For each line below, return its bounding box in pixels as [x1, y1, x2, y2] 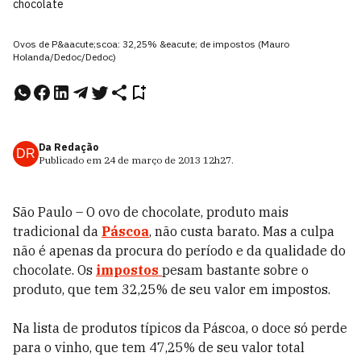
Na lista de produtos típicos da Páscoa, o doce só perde [13, 320, 347, 336]
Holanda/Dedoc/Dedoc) [13, 51, 116, 63]
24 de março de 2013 [104, 154, 201, 166]
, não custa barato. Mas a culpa [149, 223, 334, 239]
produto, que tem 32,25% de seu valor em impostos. [13, 281, 330, 297]
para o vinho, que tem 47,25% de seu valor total [13, 339, 305, 355]
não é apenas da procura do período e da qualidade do [13, 243, 346, 259]
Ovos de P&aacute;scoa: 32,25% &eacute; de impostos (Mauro [13, 38, 289, 50]
